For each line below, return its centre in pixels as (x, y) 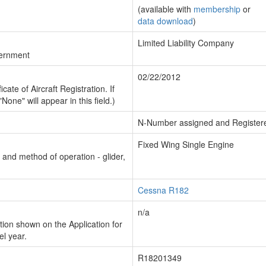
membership (217, 9)
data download (165, 21)
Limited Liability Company (186, 43)
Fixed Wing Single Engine (186, 144)
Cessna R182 (163, 190)
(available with (166, 9)
